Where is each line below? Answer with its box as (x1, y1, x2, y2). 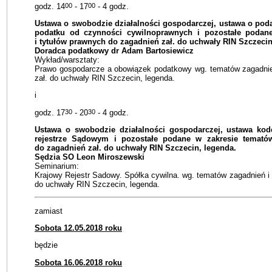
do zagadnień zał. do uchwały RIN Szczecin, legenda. (35, 143, 236, 153)
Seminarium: (35, 161, 79, 171)
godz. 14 (35, 1, 65, 11)
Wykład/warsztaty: (35, 55, 100, 65)
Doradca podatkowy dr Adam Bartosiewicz (35, 46, 194, 56)
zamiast (35, 206, 63, 216)
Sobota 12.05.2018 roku (35, 223, 122, 233)
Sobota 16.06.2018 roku (35, 257, 122, 267)
